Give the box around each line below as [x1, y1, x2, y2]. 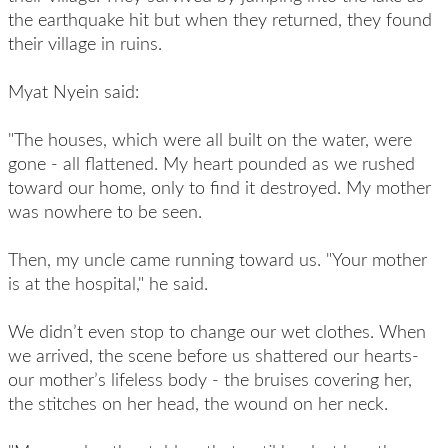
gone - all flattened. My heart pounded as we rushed [7, 151, 415, 175]
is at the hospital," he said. [7, 271, 208, 295]
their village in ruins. [7, 31, 162, 55]
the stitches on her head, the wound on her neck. [7, 391, 388, 415]
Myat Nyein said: [7, 79, 139, 103]
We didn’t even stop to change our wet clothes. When [7, 319, 426, 343]
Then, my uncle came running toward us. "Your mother [7, 247, 427, 271]
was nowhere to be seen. [7, 199, 202, 223]
